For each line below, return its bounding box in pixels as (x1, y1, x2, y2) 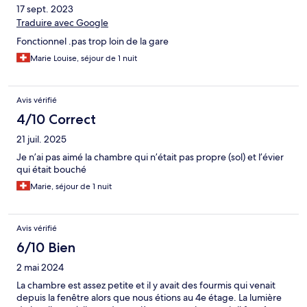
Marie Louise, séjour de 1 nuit (30, 53, 137, 64)
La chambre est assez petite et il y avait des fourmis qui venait (16, 279, 275, 292)
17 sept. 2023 (16, 3, 73, 16)
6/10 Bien (16, 239, 75, 256)
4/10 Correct (16, 111, 96, 128)
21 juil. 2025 (16, 133, 66, 146)
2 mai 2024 (16, 261, 64, 274)
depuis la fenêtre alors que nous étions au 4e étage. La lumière (16, 291, 282, 304)
